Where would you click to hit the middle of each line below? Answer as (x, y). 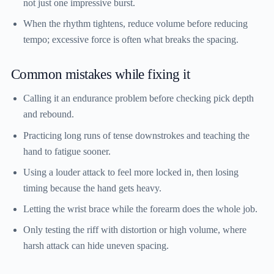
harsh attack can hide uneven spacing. (96, 246)
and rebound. (49, 114)
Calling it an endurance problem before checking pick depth (139, 98)
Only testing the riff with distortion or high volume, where (135, 230)
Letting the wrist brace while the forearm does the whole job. (140, 209)
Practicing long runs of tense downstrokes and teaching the (136, 135)
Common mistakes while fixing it (101, 74)
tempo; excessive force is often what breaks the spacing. (131, 40)
